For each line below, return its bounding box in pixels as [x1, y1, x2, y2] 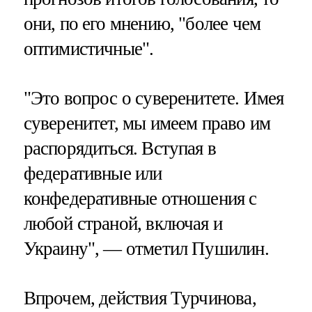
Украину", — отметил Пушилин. [23, 237, 269, 259]
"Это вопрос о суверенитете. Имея [23, 87, 284, 109]
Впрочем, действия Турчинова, [23, 287, 256, 309]
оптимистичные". [23, 38, 154, 59]
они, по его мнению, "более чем [23, 13, 261, 34]
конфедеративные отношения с [23, 187, 257, 209]
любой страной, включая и [23, 212, 223, 234]
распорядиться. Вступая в [23, 137, 217, 159]
